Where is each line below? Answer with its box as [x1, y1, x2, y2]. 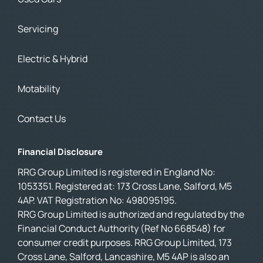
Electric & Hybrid [18, 52, 87, 65]
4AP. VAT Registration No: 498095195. [18, 193, 177, 207]
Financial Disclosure [18, 145, 103, 158]
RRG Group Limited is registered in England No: [18, 165, 215, 178]
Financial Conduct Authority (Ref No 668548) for [18, 221, 225, 235]
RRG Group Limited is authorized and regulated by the [18, 207, 244, 221]
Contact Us [18, 112, 66, 125]
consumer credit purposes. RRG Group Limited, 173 [18, 235, 232, 249]
